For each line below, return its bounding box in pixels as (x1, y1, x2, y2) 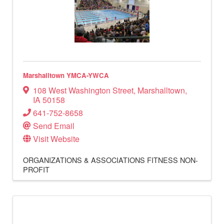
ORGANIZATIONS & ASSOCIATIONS (23, 154, 145, 165)
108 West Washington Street (33, 84, 133, 96)
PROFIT (23, 164, 49, 175)
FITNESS (147, 154, 178, 165)
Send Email (33, 120, 74, 132)
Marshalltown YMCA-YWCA (23, 70, 109, 80)
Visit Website (33, 133, 79, 145)
